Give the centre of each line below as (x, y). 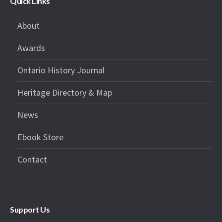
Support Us (30, 210)
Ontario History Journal (61, 70)
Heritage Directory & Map (65, 93)
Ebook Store (41, 137)
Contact (32, 160)
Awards (31, 48)
